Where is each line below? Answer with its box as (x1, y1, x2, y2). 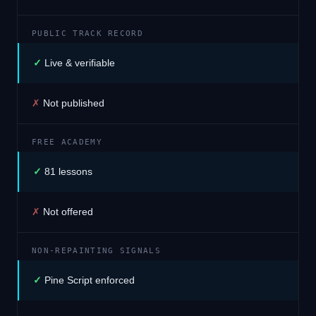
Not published (43, 97, 104, 109)
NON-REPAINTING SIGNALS (32, 246, 162, 255)
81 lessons (44, 166, 92, 177)
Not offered (43, 206, 93, 217)
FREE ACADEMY (32, 138, 102, 147)
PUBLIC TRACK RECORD (32, 29, 144, 38)
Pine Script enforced (44, 274, 135, 286)
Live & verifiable (44, 57, 115, 68)
